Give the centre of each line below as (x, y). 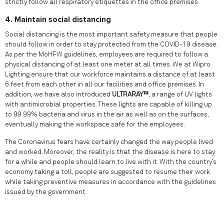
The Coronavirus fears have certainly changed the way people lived (109, 142)
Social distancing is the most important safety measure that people (111, 34)
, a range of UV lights (180, 94)
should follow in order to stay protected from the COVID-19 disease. (111, 44)
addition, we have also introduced (58, 94)
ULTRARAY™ (130, 94)
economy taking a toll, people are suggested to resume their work (107, 172)
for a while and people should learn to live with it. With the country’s (111, 162)
